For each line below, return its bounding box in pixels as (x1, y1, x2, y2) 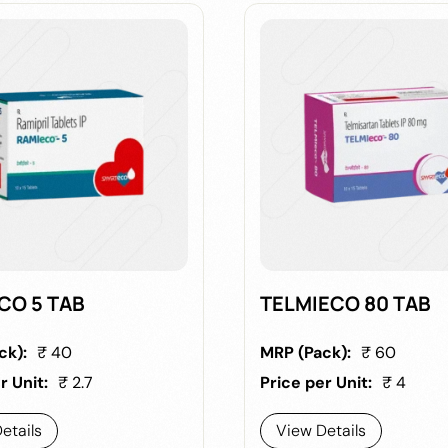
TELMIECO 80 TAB (259, 289, 431, 317)
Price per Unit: (259, 371, 372, 393)
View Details (275, 419, 366, 441)
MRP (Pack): (259, 341, 351, 363)
